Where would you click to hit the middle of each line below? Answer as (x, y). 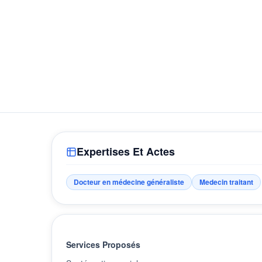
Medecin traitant (226, 182)
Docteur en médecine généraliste (129, 182)
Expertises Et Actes (126, 151)
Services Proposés (103, 244)
